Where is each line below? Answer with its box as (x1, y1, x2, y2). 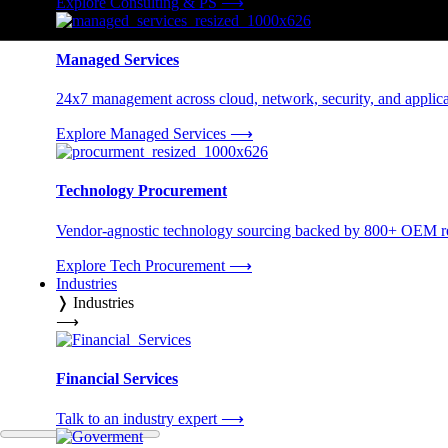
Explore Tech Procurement (56, 256, 229, 274)
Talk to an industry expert (56, 410, 221, 428)
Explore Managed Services (56, 125, 230, 143)
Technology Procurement (56, 182, 227, 200)
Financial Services (56, 369, 178, 387)
